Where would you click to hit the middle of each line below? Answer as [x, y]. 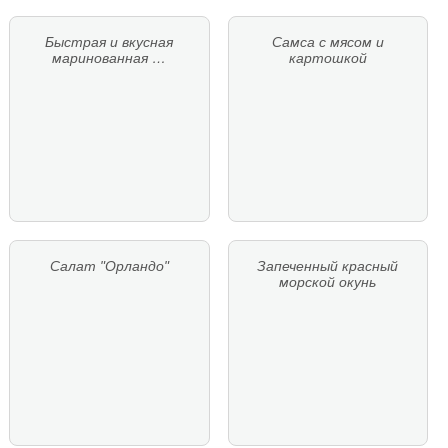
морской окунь [328, 282]
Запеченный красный [328, 266]
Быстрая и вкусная [109, 42]
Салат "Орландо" [109, 266]
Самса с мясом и [327, 42]
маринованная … [109, 58]
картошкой [327, 58]
